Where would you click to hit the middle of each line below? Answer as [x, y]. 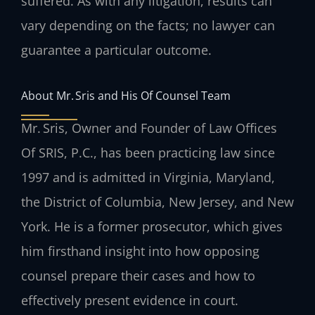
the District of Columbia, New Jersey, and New [157, 201]
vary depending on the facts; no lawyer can [148, 26]
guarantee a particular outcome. [116, 50]
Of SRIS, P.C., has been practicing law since [148, 152]
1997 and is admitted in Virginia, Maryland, [148, 177]
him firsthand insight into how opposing [140, 251]
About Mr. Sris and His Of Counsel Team [126, 95]
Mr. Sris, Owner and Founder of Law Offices [149, 128]
